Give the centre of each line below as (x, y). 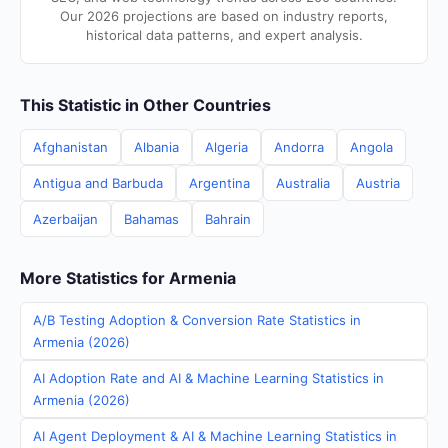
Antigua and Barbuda (98, 183)
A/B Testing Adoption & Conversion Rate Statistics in (197, 320)
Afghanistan (70, 147)
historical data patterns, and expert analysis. (224, 35)
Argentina (219, 183)
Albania (156, 147)
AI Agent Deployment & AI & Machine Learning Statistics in (215, 436)
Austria (378, 183)
